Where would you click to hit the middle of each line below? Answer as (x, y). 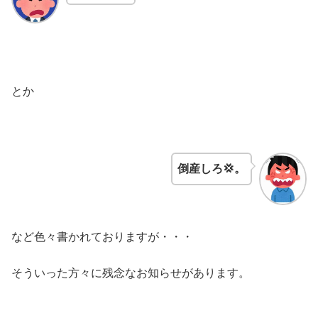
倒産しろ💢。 (212, 169)
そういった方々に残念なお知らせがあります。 (131, 273)
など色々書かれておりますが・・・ (102, 237)
